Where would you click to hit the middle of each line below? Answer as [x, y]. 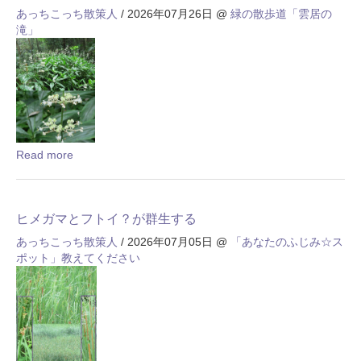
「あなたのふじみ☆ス [287, 242]
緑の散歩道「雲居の [281, 14]
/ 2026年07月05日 [165, 242]
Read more [45, 155]
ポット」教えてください [78, 258]
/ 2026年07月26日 [165, 14]
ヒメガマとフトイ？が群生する [106, 219]
